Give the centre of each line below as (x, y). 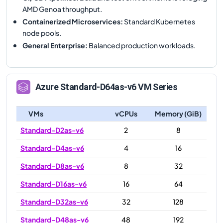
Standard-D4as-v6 (52, 148)
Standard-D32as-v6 (54, 201)
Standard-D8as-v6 (52, 166)
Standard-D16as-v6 (54, 183)
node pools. (42, 33)
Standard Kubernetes (159, 21)
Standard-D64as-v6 (98, 87)
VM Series (157, 87)
